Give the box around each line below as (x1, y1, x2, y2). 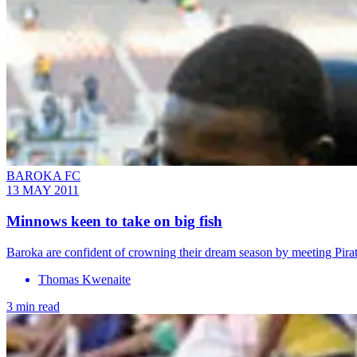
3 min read (6, 299, 60, 313)
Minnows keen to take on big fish (6, 212, 222, 229)
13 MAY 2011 (6, 183, 79, 198)
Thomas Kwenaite (38, 272, 131, 286)
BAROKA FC (6, 169, 80, 183)
